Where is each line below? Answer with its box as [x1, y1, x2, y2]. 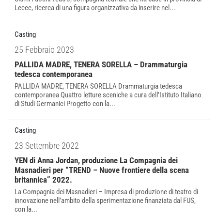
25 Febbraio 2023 [15, 45, 74, 55]
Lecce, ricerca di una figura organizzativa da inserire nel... [15, 3, 175, 12]
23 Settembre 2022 [15, 140, 79, 151]
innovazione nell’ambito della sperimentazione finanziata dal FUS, [15, 196, 196, 205]
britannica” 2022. [15, 175, 72, 185]
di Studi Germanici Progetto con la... [15, 99, 115, 108]
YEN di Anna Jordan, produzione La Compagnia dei [15, 155, 178, 165]
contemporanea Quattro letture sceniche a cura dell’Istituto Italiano [15, 91, 201, 99]
